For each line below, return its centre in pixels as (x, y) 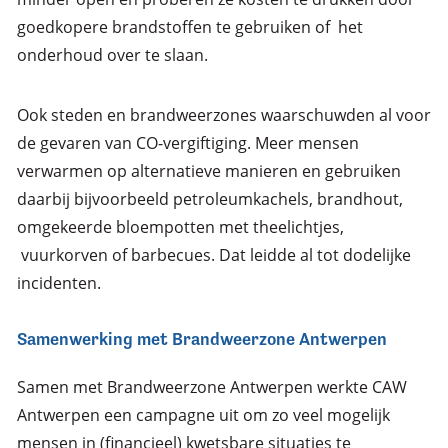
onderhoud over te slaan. (112, 55)
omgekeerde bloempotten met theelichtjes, (180, 227)
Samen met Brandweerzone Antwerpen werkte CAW (211, 387)
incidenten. (58, 283)
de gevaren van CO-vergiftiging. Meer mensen (187, 143)
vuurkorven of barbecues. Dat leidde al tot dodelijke (213, 255)
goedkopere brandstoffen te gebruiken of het (189, 27)
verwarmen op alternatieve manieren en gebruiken (208, 171)
